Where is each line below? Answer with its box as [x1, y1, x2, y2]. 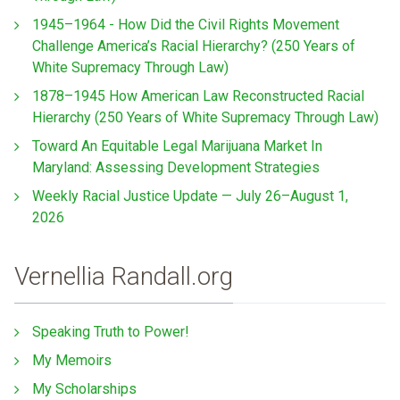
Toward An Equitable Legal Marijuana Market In [32, 137, 322, 155]
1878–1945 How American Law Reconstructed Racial [32, 87, 364, 105]
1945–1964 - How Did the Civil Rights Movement [32, 16, 339, 34]
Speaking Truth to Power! [32, 322, 189, 340]
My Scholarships [32, 379, 137, 397]
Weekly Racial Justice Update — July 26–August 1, [32, 187, 348, 205]
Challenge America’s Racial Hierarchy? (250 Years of [32, 37, 355, 55]
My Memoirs [32, 351, 112, 369]
